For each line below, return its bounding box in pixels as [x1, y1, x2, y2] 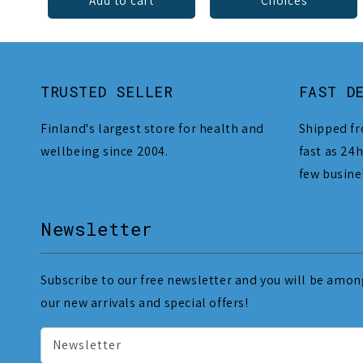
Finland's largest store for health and [41, 120, 264, 138]
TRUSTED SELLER [41, 82, 173, 102]
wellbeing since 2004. [41, 143, 169, 160]
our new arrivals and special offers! [41, 293, 249, 311]
